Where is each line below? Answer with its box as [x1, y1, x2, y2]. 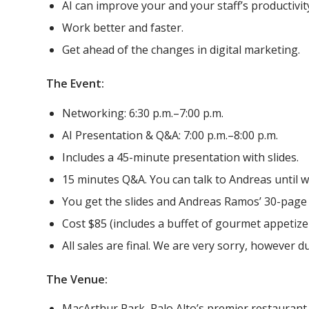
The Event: [46, 75, 104, 91]
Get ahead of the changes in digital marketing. [62, 41, 300, 57]
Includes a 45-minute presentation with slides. [62, 149, 299, 165]
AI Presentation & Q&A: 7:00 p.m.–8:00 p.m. [62, 127, 278, 143]
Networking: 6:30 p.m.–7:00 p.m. [62, 105, 223, 121]
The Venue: [46, 271, 108, 287]
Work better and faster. [62, 19, 183, 35]
